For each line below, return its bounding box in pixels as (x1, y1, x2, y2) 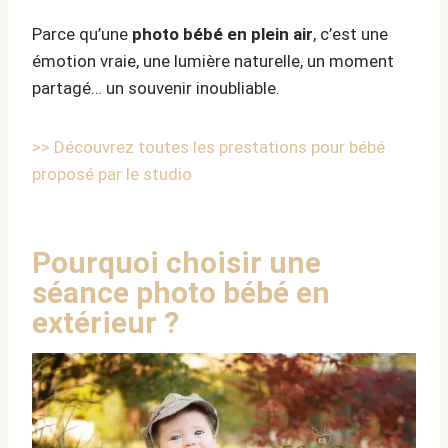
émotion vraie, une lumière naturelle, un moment (32, 50, 394, 71)
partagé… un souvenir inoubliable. (32, 77, 280, 98)
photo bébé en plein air (132, 23, 313, 44)
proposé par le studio (32, 163, 192, 184)
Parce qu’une (32, 23, 132, 44)
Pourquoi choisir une (32, 244, 321, 280)
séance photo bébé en (32, 274, 330, 310)
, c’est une (313, 23, 388, 44)
